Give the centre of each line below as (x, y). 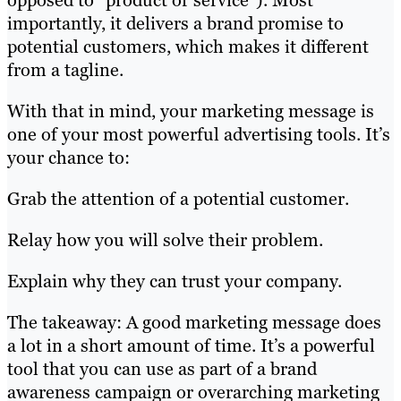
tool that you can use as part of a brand (162, 369)
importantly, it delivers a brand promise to (175, 24)
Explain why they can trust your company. (175, 282)
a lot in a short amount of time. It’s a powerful (191, 346)
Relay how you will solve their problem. (165, 240)
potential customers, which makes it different (188, 47)
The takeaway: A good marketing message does (194, 323)
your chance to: (68, 158)
